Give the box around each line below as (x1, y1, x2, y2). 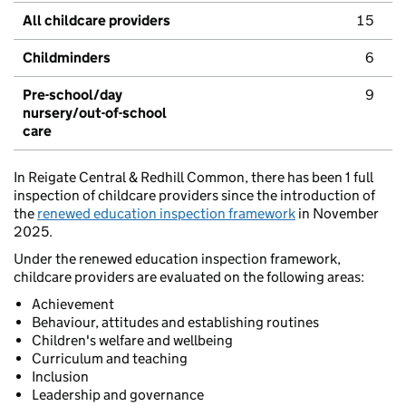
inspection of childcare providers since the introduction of (14, 187, 375, 205)
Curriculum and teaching (32, 350, 188, 368)
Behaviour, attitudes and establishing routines (32, 314, 319, 332)
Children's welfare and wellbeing (32, 332, 233, 350)
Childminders (23, 49, 111, 67)
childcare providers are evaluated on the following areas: (14, 268, 364, 286)
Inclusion (32, 368, 89, 386)
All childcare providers (23, 12, 170, 30)
